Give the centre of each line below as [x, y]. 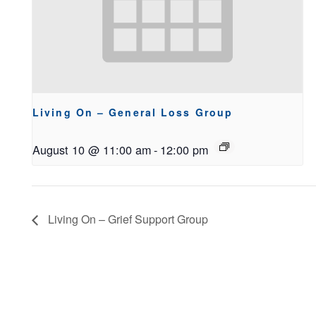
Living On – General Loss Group [133, 112]
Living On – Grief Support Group [127, 219]
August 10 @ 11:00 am [92, 149]
